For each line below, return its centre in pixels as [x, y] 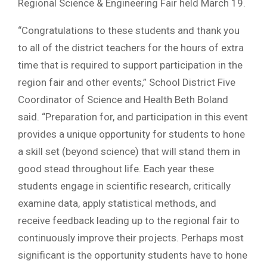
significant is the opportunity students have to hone [133, 255]
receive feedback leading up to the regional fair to [129, 220]
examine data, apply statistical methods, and [117, 203]
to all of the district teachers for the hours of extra [131, 47]
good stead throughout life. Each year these [116, 168]
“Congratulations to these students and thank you [129, 30]
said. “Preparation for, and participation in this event [133, 117]
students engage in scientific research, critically [124, 186]
